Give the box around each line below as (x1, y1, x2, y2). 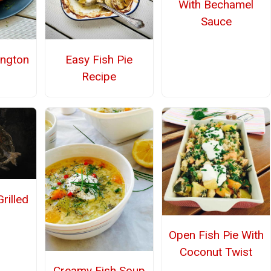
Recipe (82, 69, 117, 83)
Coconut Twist (180, 244, 253, 259)
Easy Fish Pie (65, 52, 133, 67)
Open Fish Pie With (168, 227, 264, 242)
